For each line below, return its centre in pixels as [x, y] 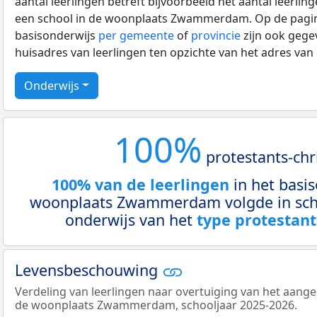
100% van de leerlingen [140, 184]
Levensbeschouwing [88, 270]
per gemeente [136, 35]
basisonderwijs [57, 35]
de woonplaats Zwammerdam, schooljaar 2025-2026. [156, 305]
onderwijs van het [131, 219]
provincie [216, 35]
